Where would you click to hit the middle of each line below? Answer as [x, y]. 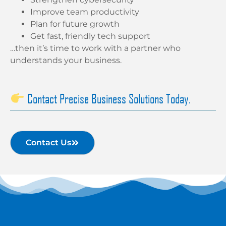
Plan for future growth [75, 24]
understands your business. [66, 61]
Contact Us [48, 142]
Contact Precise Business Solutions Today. [107, 98]
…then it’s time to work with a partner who [95, 48]
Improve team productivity [85, 12]
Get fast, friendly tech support [90, 36]
